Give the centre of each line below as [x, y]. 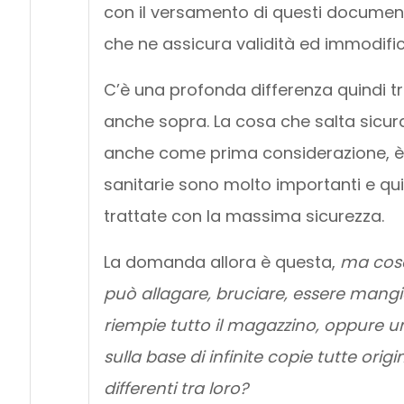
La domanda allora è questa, [221, 262]
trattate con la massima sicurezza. [243, 216]
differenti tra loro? [175, 388]
